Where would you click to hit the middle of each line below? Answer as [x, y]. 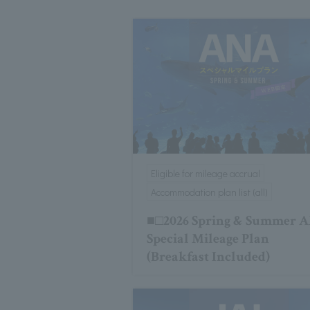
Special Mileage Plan [208, 239]
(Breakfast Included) [209, 257]
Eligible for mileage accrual [206, 174]
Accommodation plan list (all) [209, 192]
